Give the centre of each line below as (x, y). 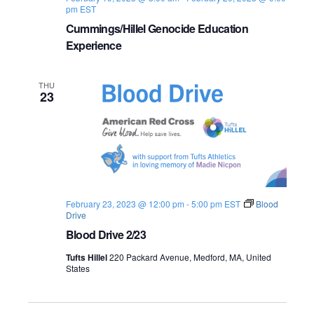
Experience (93, 46)
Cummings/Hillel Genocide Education (157, 29)
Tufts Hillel (87, 257)
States (77, 268)
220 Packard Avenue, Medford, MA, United (190, 257)
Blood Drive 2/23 (105, 234)
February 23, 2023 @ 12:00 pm (125, 203)
